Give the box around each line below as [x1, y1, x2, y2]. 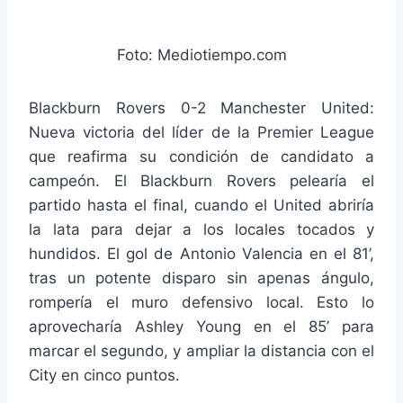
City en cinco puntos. [29, 365, 180, 384]
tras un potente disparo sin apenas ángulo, [29, 268, 374, 287]
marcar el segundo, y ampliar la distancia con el [29, 341, 374, 360]
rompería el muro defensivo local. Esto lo [29, 292, 374, 311]
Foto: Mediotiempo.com [116, 45, 287, 64]
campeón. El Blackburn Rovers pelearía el [29, 171, 374, 190]
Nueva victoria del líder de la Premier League [29, 122, 374, 141]
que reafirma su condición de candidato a [29, 147, 374, 166]
